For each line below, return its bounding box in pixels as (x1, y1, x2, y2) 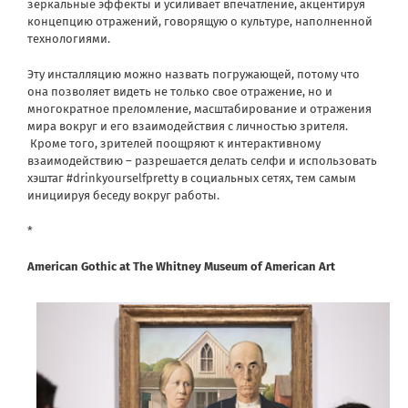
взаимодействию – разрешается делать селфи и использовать (27, 153, 377, 168)
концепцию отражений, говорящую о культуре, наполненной (27, 14, 372, 28)
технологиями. (27, 31, 110, 46)
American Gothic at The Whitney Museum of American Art (27, 259, 335, 273)
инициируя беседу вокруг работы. (27, 188, 219, 202)
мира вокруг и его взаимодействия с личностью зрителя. (27, 118, 348, 133)
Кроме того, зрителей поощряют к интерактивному (27, 136, 321, 150)
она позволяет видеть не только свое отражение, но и (27, 84, 332, 98)
